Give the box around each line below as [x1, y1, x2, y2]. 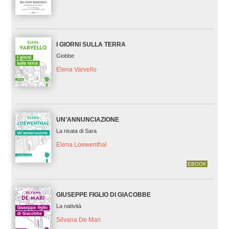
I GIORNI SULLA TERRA [56, 41, 126, 49]
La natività [56, 203, 81, 210]
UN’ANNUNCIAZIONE [56, 116, 119, 124]
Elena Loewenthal [56, 141, 107, 149]
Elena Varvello [56, 65, 97, 73]
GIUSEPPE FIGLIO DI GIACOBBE [56, 191, 151, 199]
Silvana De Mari [56, 216, 101, 224]
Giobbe [56, 53, 74, 59]
